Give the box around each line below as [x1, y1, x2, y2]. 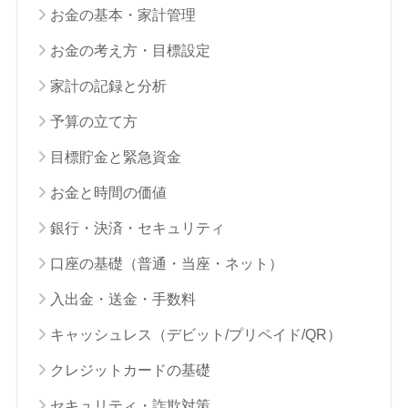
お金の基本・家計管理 [49, 6, 196, 23]
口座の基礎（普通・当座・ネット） [49, 255, 283, 271]
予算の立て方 [49, 113, 138, 129]
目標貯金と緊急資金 [49, 148, 181, 165]
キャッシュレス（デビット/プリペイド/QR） [49, 326, 342, 342]
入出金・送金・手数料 [49, 291, 196, 307]
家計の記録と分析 [49, 77, 167, 94]
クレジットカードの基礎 [49, 362, 210, 378]
